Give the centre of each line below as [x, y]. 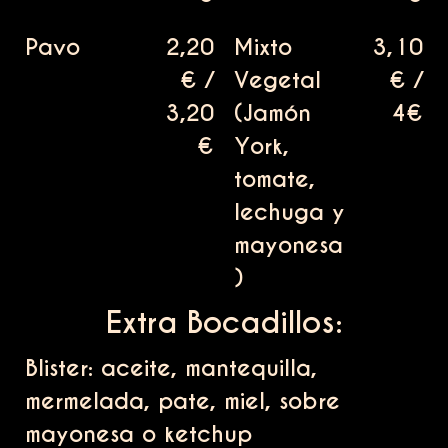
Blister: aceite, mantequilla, [171, 368]
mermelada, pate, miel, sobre [182, 401]
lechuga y [289, 212]
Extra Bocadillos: [224, 323]
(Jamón [272, 113]
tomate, [274, 179]
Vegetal [277, 80]
